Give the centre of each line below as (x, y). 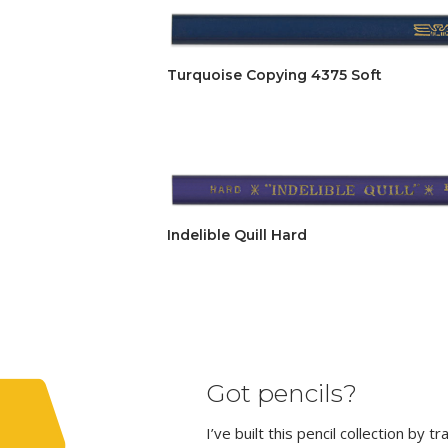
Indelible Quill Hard (237, 234)
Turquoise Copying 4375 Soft (274, 75)
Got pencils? (281, 392)
